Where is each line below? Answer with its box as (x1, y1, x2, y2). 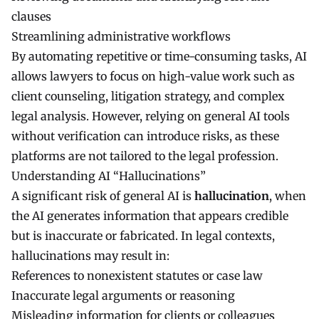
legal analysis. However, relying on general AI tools (11, 108, 290, 123)
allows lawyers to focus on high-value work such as (11, 68, 295, 83)
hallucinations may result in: (11, 248, 169, 263)
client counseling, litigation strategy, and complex (11, 88, 285, 103)
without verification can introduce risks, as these (11, 128, 279, 143)
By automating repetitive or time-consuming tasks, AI (11, 48, 307, 63)
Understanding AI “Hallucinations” (11, 168, 206, 183)
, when (269, 188, 306, 203)
